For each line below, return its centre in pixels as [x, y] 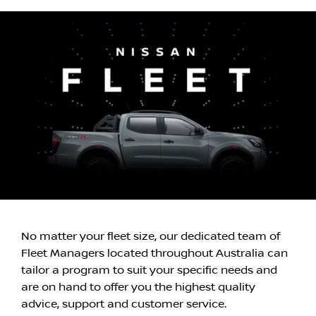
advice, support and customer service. [124, 304]
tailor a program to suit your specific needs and [149, 270]
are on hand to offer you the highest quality [138, 287]
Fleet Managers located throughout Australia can [154, 253]
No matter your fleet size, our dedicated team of [151, 236]
